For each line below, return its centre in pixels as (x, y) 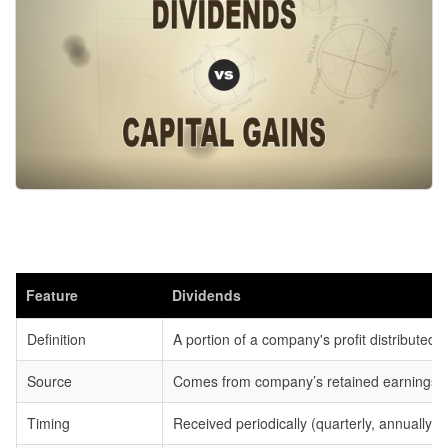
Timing (48, 423)
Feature (52, 295)
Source (49, 381)
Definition (56, 339)
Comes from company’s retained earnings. (307, 381)
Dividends (206, 295)
